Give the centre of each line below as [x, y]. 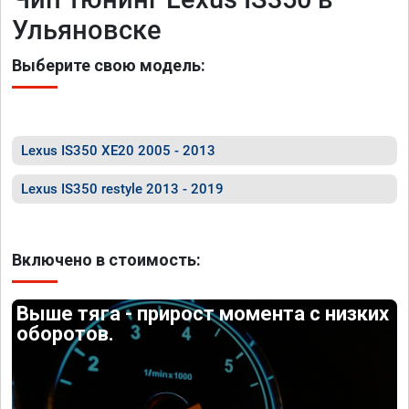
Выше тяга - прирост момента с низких [203, 314]
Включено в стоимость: [106, 260]
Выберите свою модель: [109, 65]
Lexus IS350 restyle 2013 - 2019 [122, 189]
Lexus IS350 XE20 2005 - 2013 [118, 151]
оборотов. [66, 334]
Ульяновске [87, 30]
